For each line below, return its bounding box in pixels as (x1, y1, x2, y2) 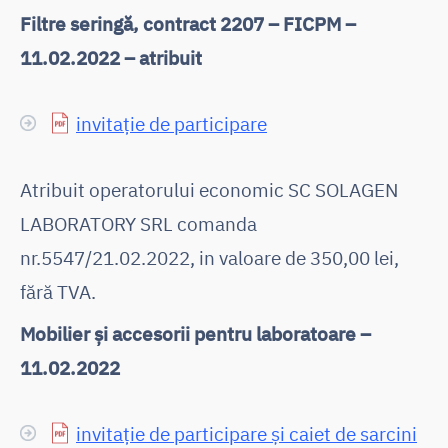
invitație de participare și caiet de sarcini (76, 420, 417, 446)
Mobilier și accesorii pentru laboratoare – (20, 320, 371, 346)
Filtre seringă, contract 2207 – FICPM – (20, 10, 356, 36)
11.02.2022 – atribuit (20, 44, 202, 70)
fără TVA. (20, 278, 96, 304)
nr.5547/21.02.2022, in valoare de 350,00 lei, (20, 244, 399, 270)
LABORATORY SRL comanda (20, 210, 257, 236)
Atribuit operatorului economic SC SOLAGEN (20, 176, 398, 202)
